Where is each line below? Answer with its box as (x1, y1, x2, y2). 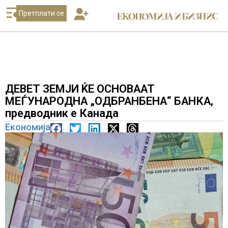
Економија (5, 122, 50, 132)
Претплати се (18, 9, 64, 17)
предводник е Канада (5, 107, 119, 120)
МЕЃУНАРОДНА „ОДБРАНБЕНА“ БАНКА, (5, 95, 213, 107)
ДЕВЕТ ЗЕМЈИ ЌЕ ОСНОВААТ (5, 82, 155, 95)
